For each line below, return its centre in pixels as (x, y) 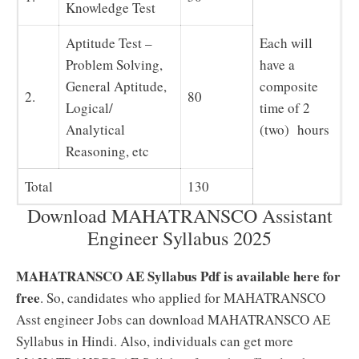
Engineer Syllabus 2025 (179, 238)
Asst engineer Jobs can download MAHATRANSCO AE (173, 319)
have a (278, 65)
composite (289, 86)
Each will (286, 43)
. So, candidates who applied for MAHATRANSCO (183, 298)
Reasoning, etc (108, 151)
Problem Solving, (115, 65)
